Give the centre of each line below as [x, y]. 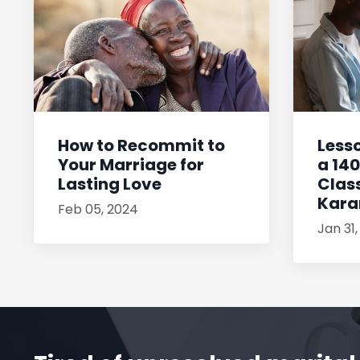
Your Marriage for [131, 165]
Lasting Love [110, 184]
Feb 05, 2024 [98, 210]
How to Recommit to [141, 146]
